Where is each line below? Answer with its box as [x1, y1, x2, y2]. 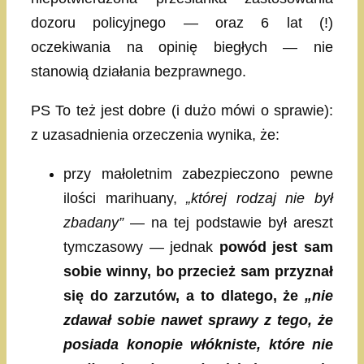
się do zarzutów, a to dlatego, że [63, 287, 305, 304]
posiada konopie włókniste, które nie [63, 336, 333, 353]
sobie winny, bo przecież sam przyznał [63, 262, 333, 279]
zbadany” [63, 214, 123, 231]
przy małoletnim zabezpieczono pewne [63, 165, 333, 182]
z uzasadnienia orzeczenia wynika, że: [31, 126, 279, 143]
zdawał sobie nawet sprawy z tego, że [63, 311, 333, 328]
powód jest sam [219, 238, 334, 255]
